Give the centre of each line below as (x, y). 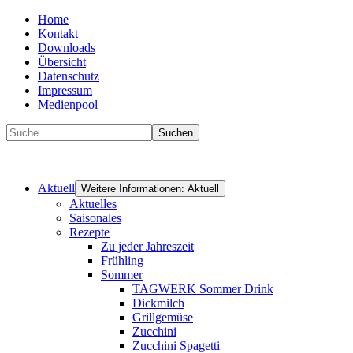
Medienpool (68, 104)
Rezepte (89, 232)
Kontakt (58, 33)
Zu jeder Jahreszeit (147, 246)
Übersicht (62, 62)
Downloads (67, 48)
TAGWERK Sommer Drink (203, 289)
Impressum (65, 90)
